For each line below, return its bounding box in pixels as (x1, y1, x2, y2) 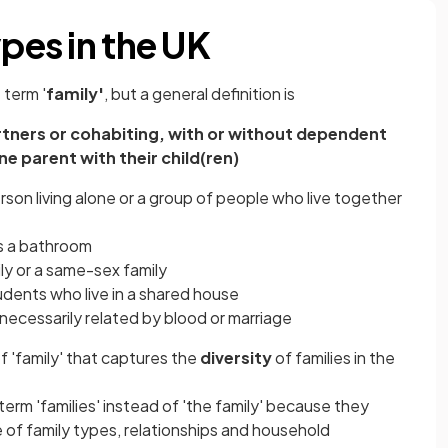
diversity (197, 347, 275, 368)
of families (275, 347, 351, 368)
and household (221, 419, 330, 440)
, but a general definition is (104, 83, 295, 104)
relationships (124, 419, 218, 440)
